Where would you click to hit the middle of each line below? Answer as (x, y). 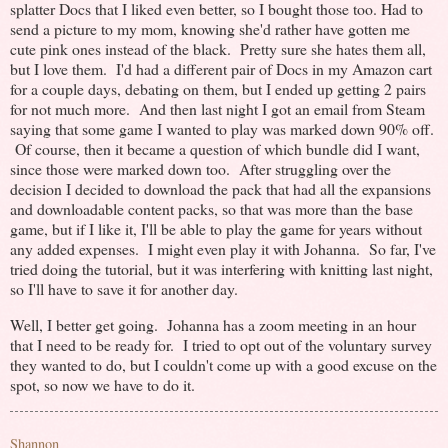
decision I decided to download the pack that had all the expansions (220, 189)
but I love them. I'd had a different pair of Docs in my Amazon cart (221, 69)
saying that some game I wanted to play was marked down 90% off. (222, 129)
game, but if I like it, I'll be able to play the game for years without (216, 229)
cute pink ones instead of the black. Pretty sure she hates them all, (218, 49)
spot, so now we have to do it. (107, 385)
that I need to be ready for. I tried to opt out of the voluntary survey (221, 345)
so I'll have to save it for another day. (128, 289)
